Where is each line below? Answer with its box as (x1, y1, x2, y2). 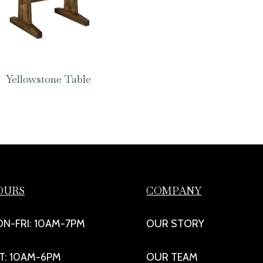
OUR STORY (146, 217, 205, 231)
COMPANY (146, 184, 202, 198)
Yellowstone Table (6, 72, 92, 86)
